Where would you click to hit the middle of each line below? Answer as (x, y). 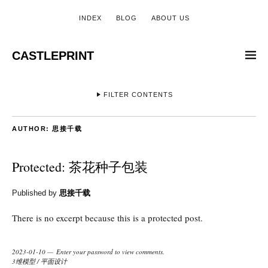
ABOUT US (170, 18)
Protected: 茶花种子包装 (80, 167)
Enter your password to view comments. (109, 252)
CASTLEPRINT (53, 56)
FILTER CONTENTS (138, 95)
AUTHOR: (32, 129)
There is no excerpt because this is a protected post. (107, 218)
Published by (36, 193)
